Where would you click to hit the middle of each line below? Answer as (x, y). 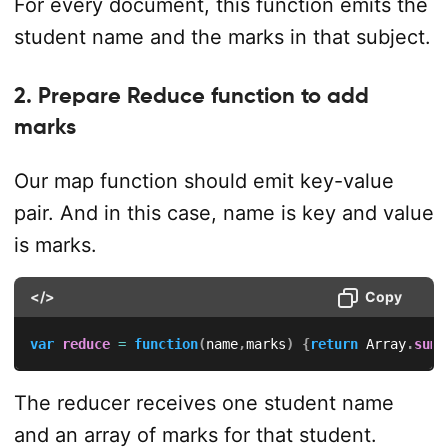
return (333, 343)
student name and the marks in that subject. (222, 36)
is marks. (55, 244)
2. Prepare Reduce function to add (191, 95)
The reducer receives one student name (203, 402)
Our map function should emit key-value (203, 180)
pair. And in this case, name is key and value (223, 212)
